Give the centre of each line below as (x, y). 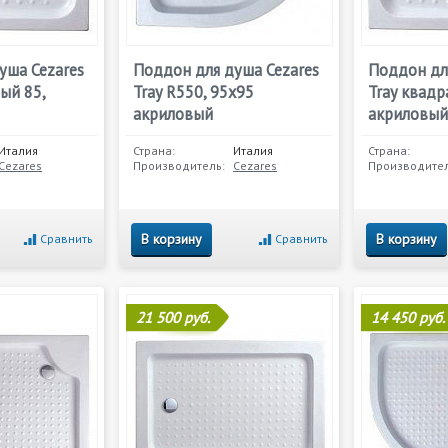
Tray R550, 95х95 (193, 92)
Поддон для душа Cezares (226, 70)
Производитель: (179, 165)
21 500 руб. (173, 317)
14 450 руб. (408, 317)
